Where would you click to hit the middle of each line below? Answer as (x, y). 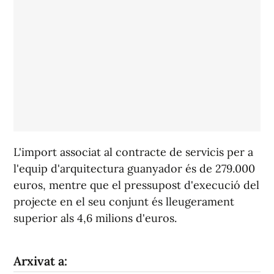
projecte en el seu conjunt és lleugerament (124, 202)
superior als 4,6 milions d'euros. (95, 218)
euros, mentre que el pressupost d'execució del (136, 185)
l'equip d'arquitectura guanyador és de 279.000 (134, 169)
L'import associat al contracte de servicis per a (133, 152)
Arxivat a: (40, 261)
